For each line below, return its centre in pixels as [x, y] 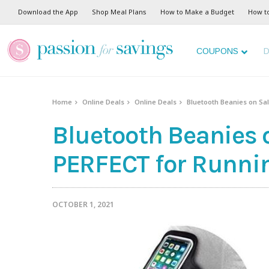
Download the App [48, 12]
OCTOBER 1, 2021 [83, 205]
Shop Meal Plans [119, 12]
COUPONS [217, 51]
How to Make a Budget [197, 12]
